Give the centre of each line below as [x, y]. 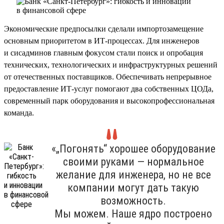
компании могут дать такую [133, 187]
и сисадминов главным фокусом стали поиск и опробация [103, 52]
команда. [19, 112]
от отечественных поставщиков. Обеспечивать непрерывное [108, 76]
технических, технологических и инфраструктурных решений [111, 64]
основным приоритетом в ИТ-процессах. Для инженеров [102, 40]
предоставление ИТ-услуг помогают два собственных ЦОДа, [109, 88]
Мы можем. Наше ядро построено [133, 213]
